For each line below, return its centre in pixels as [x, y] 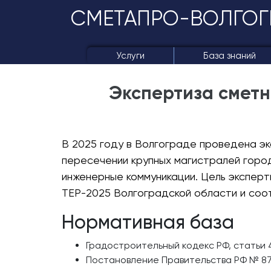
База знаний [229, 56]
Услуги [130, 56]
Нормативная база [148, 222]
